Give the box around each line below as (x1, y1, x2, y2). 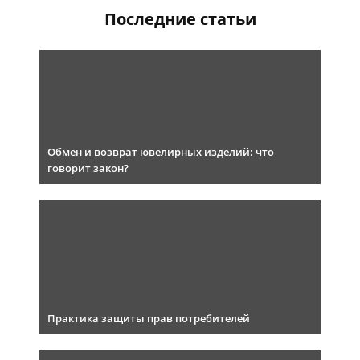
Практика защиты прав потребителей (47, 311, 250, 326)
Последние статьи (104, 8, 256, 31)
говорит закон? (47, 161, 129, 176)
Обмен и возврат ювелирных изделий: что (47, 145, 274, 160)
